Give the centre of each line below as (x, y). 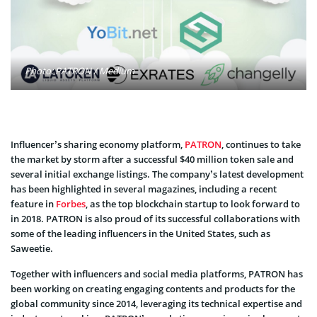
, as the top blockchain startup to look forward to (193, 204)
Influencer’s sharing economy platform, (98, 145)
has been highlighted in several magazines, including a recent (144, 189)
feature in (33, 204)
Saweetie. (32, 249)
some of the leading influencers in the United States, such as (140, 234)
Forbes (71, 204)
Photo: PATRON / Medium (80, 71)
